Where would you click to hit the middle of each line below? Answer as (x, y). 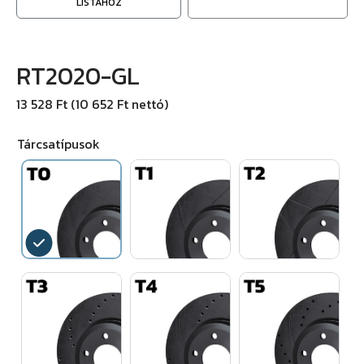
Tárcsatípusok (58, 144)
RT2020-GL (78, 76)
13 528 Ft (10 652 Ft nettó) (92, 104)
